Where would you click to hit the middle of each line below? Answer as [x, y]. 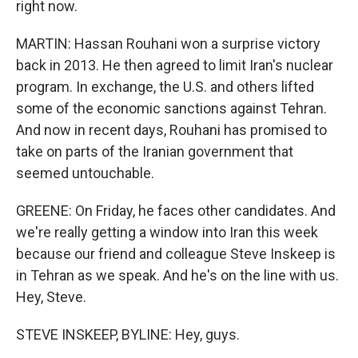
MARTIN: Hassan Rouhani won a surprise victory [168, 44]
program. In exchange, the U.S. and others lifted [165, 87]
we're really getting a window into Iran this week [167, 232]
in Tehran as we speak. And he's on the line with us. [177, 275]
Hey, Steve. [51, 297]
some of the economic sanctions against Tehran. [171, 108]
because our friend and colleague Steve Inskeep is [176, 254]
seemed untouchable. [85, 173]
